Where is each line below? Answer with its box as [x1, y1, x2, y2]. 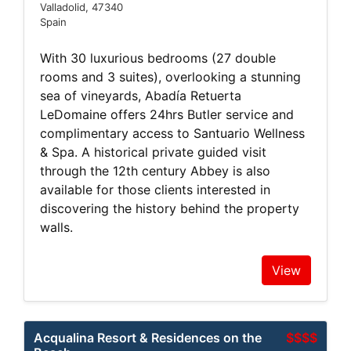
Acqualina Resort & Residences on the [34, 330, 262, 346]
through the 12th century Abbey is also [40, 163, 270, 179]
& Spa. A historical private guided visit [40, 144, 266, 161]
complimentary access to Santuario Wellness [40, 125, 305, 142]
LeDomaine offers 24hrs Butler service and [40, 107, 294, 123]
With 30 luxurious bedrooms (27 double [40, 50, 276, 67]
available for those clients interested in [40, 182, 270, 198]
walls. [40, 219, 73, 236]
